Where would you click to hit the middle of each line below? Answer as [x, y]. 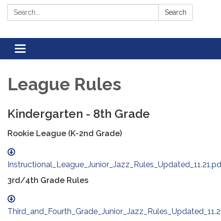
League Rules [64, 84]
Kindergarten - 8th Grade [79, 114]
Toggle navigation [53, 50]
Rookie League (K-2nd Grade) [65, 134]
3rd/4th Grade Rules [48, 181]
